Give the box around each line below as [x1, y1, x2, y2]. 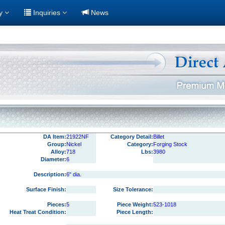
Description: [33, 171, 66, 177]
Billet [153, 134, 164, 140]
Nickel [66, 141, 81, 147]
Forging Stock [153, 141, 187, 147]
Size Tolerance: [113, 186, 153, 192]
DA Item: [43, 134, 66, 140]
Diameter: [40, 156, 66, 162]
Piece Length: [116, 209, 153, 215]
